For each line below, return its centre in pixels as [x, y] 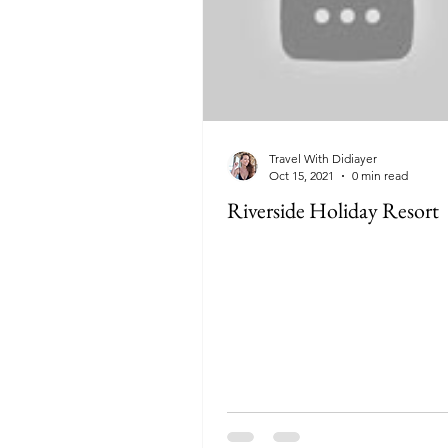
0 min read [380, 175]
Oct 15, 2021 [301, 175]
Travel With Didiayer [323, 158]
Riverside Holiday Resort [333, 210]
